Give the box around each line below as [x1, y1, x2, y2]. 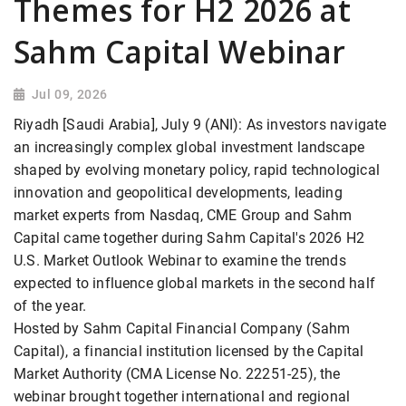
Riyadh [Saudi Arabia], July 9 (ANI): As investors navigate [14, 116, 387, 134]
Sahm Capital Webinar [14, 31, 346, 73]
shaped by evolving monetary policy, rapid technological [14, 161, 380, 179]
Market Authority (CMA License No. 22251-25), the [14, 365, 341, 383]
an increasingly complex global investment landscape [14, 139, 365, 157]
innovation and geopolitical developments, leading [14, 184, 343, 202]
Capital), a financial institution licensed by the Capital [14, 343, 364, 361]
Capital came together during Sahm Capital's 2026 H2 [14, 229, 365, 247]
